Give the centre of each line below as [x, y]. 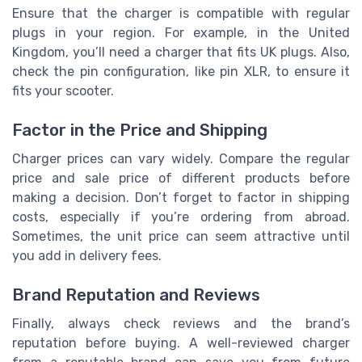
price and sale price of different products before [181, 179]
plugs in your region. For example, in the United [181, 32]
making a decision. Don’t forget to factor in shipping [181, 198]
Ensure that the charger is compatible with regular [181, 13]
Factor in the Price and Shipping [140, 130]
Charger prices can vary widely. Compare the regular [181, 159]
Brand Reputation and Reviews [136, 295]
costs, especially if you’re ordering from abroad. [181, 217]
